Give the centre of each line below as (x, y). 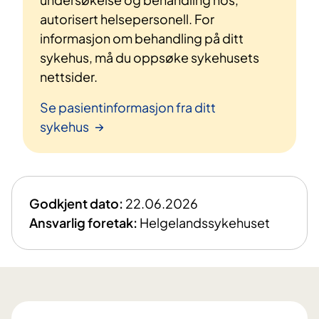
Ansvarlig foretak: (83, 222)
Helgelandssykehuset (205, 222)
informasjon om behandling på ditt (142, 38)
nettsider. (69, 76)
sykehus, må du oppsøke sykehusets (150, 57)
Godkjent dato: (76, 203)
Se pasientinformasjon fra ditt (128, 107)
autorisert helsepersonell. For (127, 19)
